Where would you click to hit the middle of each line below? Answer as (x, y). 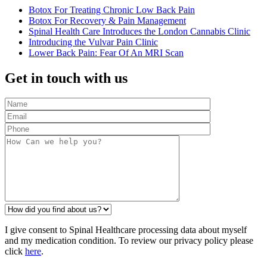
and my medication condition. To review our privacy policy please (129, 241)
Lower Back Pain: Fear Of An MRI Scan (106, 52)
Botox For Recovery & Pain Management (107, 20)
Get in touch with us (66, 78)
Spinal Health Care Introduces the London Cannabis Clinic (139, 31)
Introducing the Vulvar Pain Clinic (93, 42)
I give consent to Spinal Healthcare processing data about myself (126, 230)
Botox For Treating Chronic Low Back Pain (112, 10)
